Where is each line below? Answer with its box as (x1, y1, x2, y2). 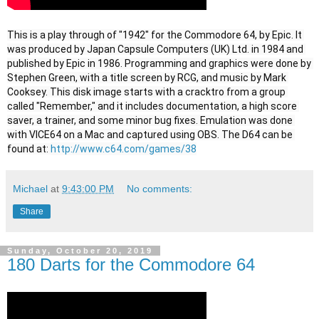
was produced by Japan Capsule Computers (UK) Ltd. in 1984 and (7, 43, 303, 55)
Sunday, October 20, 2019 (7, 246, 153, 255)
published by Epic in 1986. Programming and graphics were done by (7, 58, 311, 69)
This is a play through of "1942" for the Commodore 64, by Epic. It (7, 29, 302, 41)
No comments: (127, 183, 193, 194)
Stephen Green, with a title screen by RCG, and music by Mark (7, 72, 286, 83)
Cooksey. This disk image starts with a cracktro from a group (7, 86, 286, 98)
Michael (13, 183, 48, 194)
